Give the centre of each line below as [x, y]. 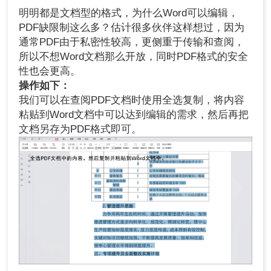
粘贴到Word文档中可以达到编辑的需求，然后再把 [134, 115]
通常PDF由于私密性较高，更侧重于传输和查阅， [132, 42]
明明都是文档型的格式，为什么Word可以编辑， [129, 13]
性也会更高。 [50, 71]
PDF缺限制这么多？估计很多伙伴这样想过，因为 [132, 28]
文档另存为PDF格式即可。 [80, 129]
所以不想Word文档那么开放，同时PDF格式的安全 [134, 57]
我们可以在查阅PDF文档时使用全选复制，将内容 [132, 100]
